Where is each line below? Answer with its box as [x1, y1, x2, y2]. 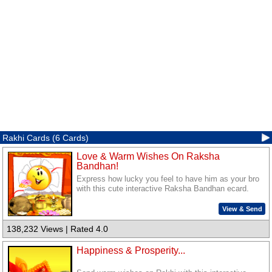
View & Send [222, 205, 262, 212]
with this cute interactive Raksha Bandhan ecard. [76, 185, 250, 194]
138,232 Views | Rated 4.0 [7, 224, 109, 234]
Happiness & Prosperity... [76, 245, 186, 256]
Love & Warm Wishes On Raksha [76, 151, 220, 161]
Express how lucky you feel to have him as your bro [76, 175, 260, 184]
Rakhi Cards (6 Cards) [2, 132, 89, 143]
